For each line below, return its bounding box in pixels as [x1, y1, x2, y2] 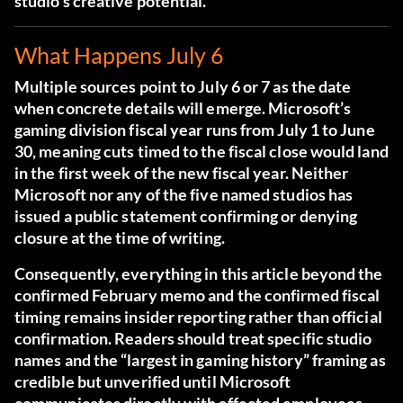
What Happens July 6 [14, 41, 224, 69]
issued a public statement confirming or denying [14, 206, 358, 227]
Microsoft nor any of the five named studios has [14, 184, 354, 205]
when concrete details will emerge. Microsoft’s [14, 98, 352, 119]
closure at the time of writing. [14, 228, 225, 248]
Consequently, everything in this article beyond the [14, 264, 383, 284]
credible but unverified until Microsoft [14, 372, 291, 392]
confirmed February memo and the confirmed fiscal [14, 285, 381, 306]
